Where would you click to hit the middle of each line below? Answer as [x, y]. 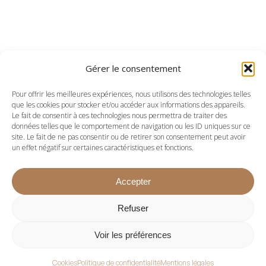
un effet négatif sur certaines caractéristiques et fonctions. [103, 148]
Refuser [133, 208]
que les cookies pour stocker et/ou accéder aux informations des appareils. [129, 105]
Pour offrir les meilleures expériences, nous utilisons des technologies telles [131, 94]
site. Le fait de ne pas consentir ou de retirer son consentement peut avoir [129, 137]
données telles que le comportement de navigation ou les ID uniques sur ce [131, 126]
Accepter [133, 181]
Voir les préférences [133, 235]
